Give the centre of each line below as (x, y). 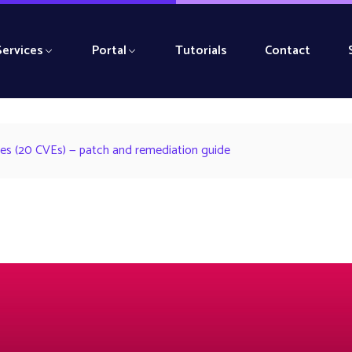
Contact (287, 51)
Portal (109, 51)
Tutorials (201, 51)
